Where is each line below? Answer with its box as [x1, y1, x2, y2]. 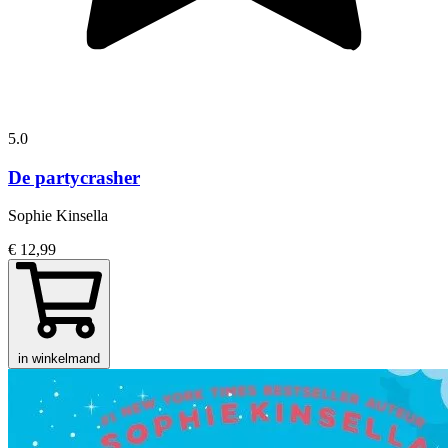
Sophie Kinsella [8, 207, 108, 225]
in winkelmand [18, 351, 100, 367]
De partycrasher [8, 166, 140, 188]
